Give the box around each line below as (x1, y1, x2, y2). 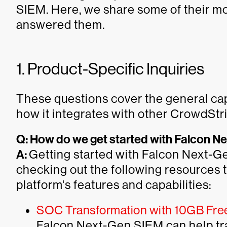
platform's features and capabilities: (16, 177, 212, 192)
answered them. (16, 17, 105, 31)
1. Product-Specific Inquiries (16, 59, 204, 78)
